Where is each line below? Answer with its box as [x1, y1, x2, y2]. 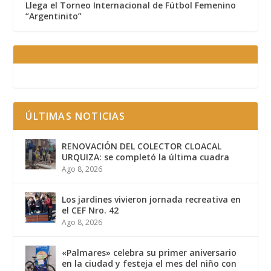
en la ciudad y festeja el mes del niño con [62, 258, 237, 270]
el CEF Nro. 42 [62, 204, 119, 217]
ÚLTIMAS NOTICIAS [25, 109, 126, 123]
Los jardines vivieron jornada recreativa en [62, 194, 241, 206]
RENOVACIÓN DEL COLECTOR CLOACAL [62, 140, 222, 152]
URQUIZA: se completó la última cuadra [62, 151, 230, 163]
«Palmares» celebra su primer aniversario [62, 247, 237, 259]
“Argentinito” [25, 10, 82, 22]
